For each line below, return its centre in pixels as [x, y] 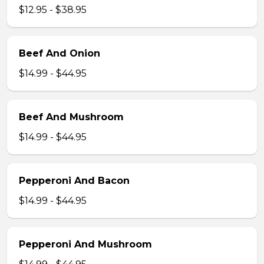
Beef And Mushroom [71, 117]
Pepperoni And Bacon [74, 181]
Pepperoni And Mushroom [85, 244]
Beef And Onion [60, 53]
